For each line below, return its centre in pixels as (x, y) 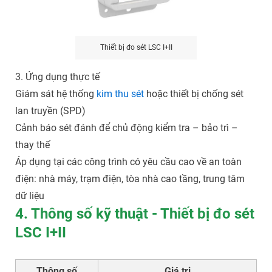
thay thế (32, 144)
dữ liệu (29, 195)
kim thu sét (120, 93)
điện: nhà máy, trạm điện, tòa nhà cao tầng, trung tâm (130, 178)
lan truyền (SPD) (50, 110)
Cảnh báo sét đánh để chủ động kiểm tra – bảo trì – (126, 127)
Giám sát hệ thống (56, 93)
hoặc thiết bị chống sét (193, 93)
